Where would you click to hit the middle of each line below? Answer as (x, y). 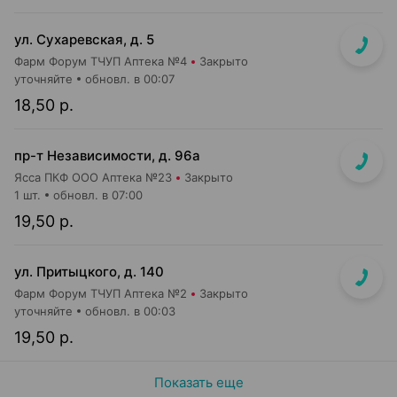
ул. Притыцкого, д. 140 (89, 272)
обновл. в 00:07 (130, 79)
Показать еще (198, 382)
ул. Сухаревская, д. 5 (84, 39)
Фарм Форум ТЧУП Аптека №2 (101, 293)
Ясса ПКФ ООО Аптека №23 (93, 177)
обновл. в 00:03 (130, 311)
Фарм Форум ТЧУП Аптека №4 (101, 61)
